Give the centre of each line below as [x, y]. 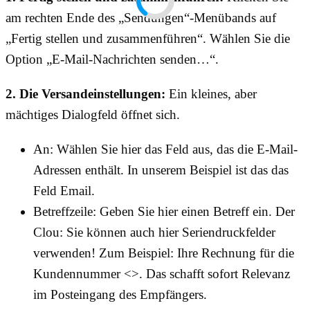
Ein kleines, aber [211, 94]
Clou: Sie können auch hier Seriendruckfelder [154, 232]
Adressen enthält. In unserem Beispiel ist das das [161, 170]
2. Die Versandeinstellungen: [85, 94]
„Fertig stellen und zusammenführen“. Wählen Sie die [148, 39]
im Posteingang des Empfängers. [120, 295]
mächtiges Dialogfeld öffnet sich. [93, 115]
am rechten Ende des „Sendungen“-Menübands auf [141, 18]
